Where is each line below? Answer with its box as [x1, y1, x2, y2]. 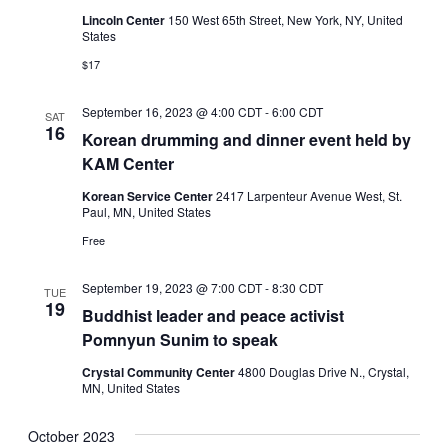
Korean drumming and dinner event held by [82, 128, 412, 152]
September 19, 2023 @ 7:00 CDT [82, 279, 263, 297]
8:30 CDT [272, 279, 324, 297]
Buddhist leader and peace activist [82, 304, 345, 328]
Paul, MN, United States [82, 203, 212, 221]
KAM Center [82, 152, 175, 176]
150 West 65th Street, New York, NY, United [168, 11, 404, 29]
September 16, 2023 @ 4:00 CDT [82, 103, 263, 121]
